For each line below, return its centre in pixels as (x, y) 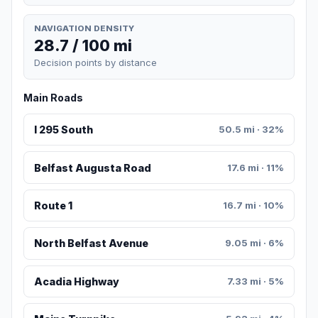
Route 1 (53, 206)
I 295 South (63, 130)
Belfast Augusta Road (92, 168)
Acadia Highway (76, 281)
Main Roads (53, 98)
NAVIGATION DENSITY (84, 28)
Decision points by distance (95, 63)
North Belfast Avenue (91, 243)
